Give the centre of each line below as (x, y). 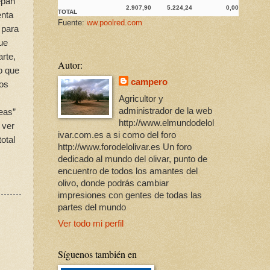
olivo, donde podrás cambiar (113, 183)
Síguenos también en (97, 254)
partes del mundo (92, 207)
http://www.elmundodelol (167, 123)
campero (149, 82)
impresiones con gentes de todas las (130, 195)
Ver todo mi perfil (91, 224)
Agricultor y (141, 99)
